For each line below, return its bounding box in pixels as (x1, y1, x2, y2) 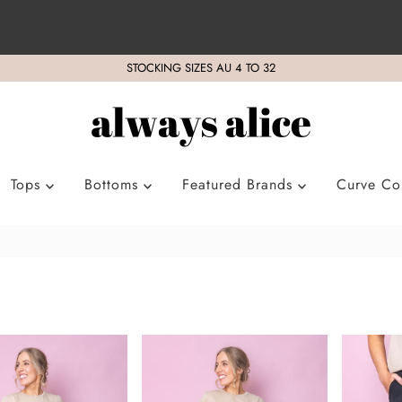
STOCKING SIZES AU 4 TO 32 (127, 59, 275, 77)
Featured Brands (182, 174, 298, 196)
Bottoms (83, 174, 144, 196)
